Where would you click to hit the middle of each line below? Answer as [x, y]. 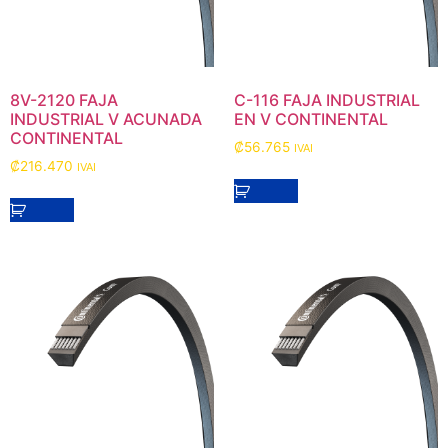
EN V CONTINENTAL [311, 118]
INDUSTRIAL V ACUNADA [106, 118]
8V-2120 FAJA [64, 99]
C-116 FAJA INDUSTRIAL [327, 99]
